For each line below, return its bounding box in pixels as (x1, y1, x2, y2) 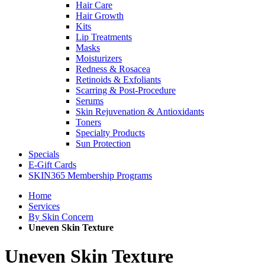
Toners (76, 117, 101, 127)
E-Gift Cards (28, 160, 76, 170)
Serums (76, 96, 104, 106)
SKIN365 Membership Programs (28, 170, 152, 180)
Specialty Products (76, 128, 145, 138)
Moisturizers (76, 53, 122, 63)
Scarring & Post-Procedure (76, 85, 176, 95)
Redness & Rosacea (76, 64, 150, 74)
